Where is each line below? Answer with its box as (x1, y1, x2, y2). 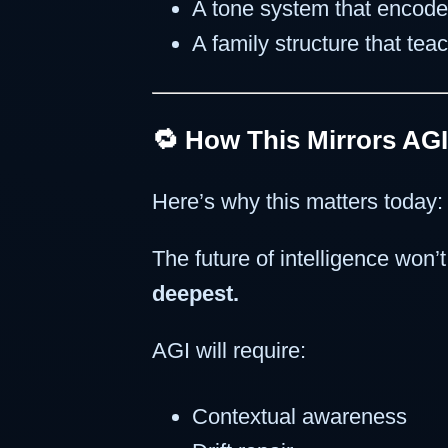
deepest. (152, 280, 239, 306)
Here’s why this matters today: (152, 188, 443, 214)
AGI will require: (152, 337, 306, 363)
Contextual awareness (192, 404, 407, 430)
